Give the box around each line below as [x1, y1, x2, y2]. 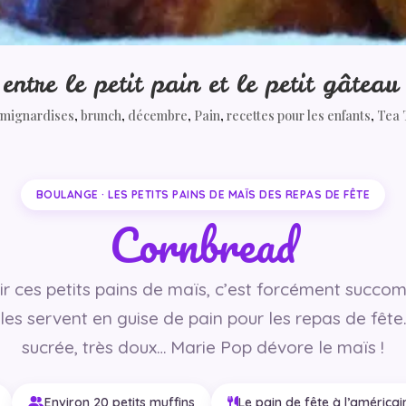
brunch [81, 106, 122, 124]
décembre [128, 106, 188, 124]
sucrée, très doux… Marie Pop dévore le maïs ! [22, 335, 384, 358]
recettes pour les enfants [227, 106, 372, 124]
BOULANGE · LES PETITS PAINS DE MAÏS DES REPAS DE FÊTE [35, 187, 371, 201]
